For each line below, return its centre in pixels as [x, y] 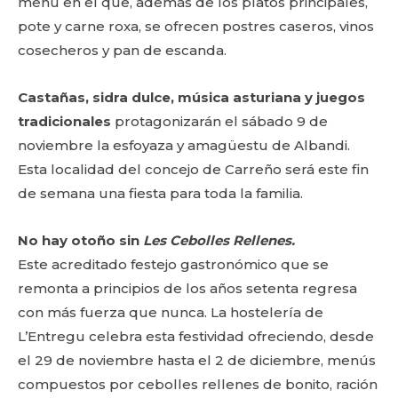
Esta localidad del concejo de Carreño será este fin [193, 169]
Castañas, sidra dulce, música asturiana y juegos [191, 97]
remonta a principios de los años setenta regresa [187, 288]
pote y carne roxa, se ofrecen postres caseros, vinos [196, 26]
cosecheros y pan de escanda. [122, 50]
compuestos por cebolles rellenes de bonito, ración [198, 384]
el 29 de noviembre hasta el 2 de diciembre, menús [197, 360]
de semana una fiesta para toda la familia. [160, 193]
